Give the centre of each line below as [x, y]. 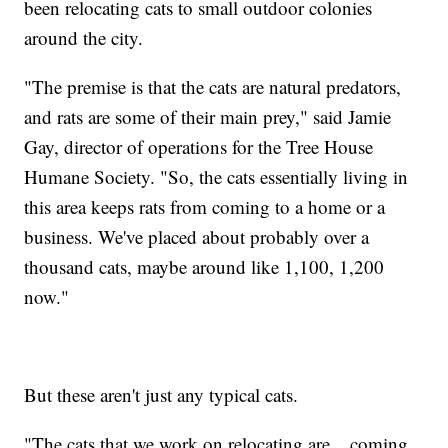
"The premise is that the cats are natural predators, [213, 86]
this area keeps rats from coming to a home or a [205, 206]
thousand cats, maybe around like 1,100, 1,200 [204, 266]
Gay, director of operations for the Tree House [199, 146]
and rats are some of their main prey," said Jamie [208, 116]
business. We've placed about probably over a [197, 236]
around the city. [84, 37]
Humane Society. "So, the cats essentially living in [216, 176]
